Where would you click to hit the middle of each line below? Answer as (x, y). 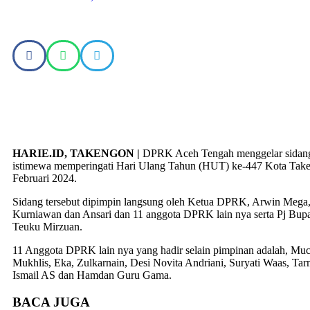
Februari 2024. (45, 178)
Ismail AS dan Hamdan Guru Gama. (92, 275)
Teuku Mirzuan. (47, 226)
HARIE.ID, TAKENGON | (76, 153)
